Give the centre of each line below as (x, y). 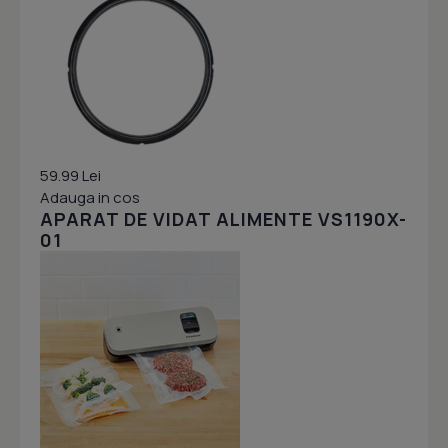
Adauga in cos (90, 198)
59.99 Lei (70, 176)
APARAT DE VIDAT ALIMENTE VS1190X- (223, 219)
